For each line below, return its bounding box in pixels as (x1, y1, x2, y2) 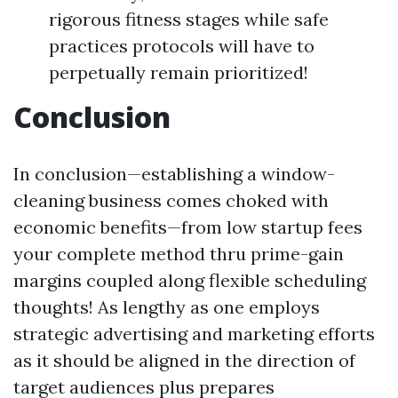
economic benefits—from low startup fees (13, 216, 362, 238)
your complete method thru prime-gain (13, 243, 344, 265)
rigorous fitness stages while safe (49, 8, 329, 30)
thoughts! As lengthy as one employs (13, 296, 320, 318)
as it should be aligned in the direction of (13, 349, 355, 371)
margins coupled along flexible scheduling (13, 269, 366, 291)
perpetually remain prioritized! (49, 61, 308, 84)
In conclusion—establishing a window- (13, 163, 335, 185)
